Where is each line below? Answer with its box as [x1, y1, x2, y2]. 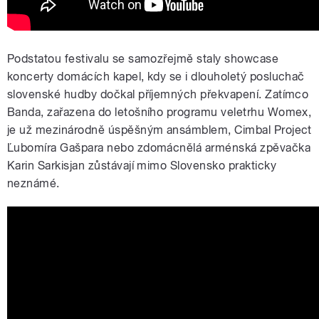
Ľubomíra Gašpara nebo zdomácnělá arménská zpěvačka [7, 141, 311, 155]
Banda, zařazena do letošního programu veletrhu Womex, [7, 105, 312, 120]
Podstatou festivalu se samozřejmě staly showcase [7, 52, 279, 66]
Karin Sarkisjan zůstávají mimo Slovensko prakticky [7, 159, 277, 173]
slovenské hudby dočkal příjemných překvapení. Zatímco [7, 88, 309, 102]
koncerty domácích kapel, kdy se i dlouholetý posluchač [7, 70, 305, 84]
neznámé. [7, 177, 60, 191]
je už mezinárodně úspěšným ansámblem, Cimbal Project [7, 123, 312, 137]
